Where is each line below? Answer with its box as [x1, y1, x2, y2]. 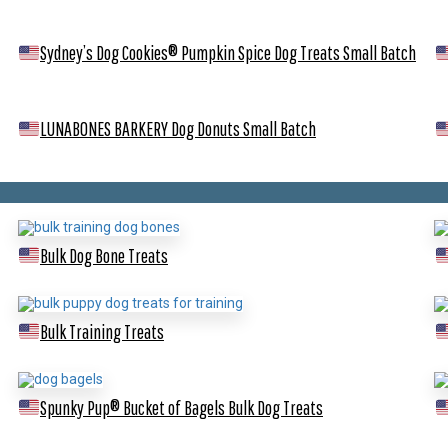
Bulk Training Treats [39, 319, 164, 343]
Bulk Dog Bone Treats [39, 244, 168, 268]
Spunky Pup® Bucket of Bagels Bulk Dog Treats [39, 395, 323, 419]
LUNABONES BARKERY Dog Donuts [39, 117, 243, 141]
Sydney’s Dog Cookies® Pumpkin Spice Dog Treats [39, 41, 343, 65]
